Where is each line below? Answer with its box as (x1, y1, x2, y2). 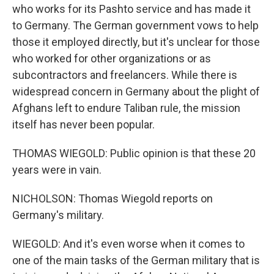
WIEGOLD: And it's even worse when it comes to (12, 237, 245, 250)
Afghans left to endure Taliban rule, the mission (12, 102, 240, 114)
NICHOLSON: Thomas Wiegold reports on (12, 192, 213, 205)
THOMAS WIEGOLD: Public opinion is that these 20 (12, 147, 256, 160)
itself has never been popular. (12, 118, 155, 131)
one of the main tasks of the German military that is (12, 254, 260, 267)
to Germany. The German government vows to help (12, 19, 259, 32)
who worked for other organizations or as (12, 52, 211, 65)
